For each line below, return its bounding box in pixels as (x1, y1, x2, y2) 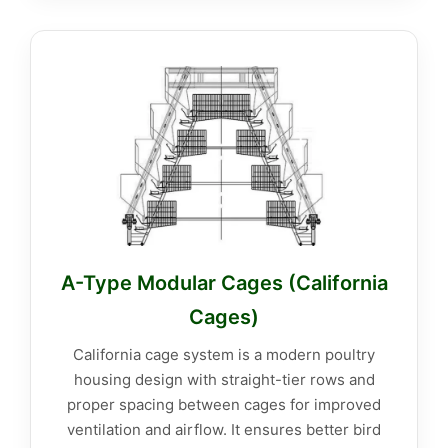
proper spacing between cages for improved (67, 395, 381, 415)
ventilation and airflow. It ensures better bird (67, 420, 381, 440)
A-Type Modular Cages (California (60, 271, 388, 296)
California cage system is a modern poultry (73, 345, 375, 365)
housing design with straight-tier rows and (73, 370, 375, 390)
